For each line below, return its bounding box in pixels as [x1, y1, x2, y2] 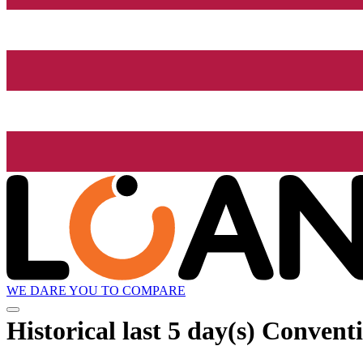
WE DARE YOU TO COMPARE [6, 284, 186, 298]
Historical [6, 315, 122, 345]
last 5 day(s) [122, 315, 255, 345]
